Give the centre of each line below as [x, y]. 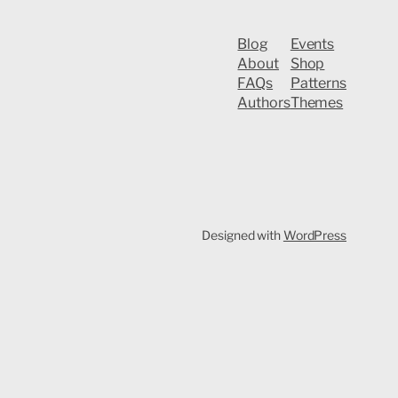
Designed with [243, 235]
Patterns [318, 84]
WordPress [314, 235]
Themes [317, 103]
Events [312, 44]
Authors [264, 103]
